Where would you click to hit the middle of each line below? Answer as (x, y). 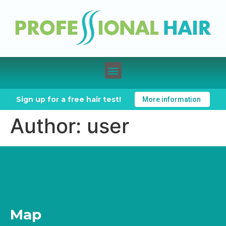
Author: (48, 126)
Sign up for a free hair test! (69, 99)
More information (171, 100)
